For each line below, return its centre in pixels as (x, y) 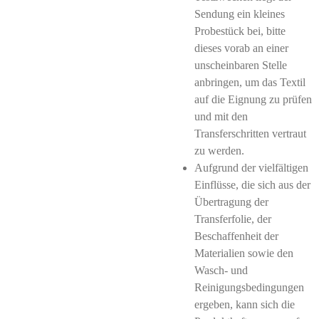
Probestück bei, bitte (240, 31)
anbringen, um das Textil (250, 82)
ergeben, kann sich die (245, 304)
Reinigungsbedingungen (249, 287)
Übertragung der (231, 202)
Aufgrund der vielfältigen (251, 168)
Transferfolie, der (233, 219)
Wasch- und (221, 270)
